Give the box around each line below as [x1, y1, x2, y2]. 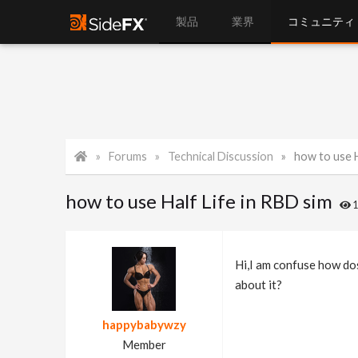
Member [121, 337, 166, 352]
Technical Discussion [168, 149, 274, 163]
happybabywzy [101, 317, 186, 332]
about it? [234, 277, 282, 292]
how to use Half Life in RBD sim [66, 189, 333, 213]
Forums [109, 149, 148, 163]
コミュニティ [288, 14, 356, 28]
